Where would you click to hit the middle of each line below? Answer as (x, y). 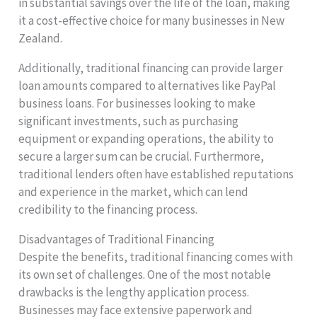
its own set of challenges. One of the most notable (145, 275)
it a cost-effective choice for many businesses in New (152, 21)
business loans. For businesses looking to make (137, 104)
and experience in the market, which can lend (134, 192)
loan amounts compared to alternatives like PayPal (148, 86)
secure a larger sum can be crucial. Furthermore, (142, 157)
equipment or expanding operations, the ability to (146, 139)
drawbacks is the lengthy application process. (134, 293)
